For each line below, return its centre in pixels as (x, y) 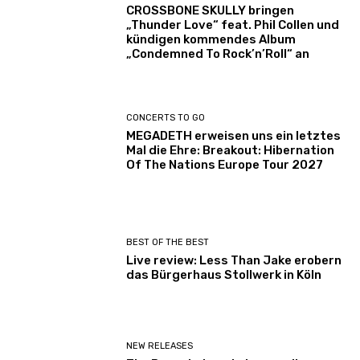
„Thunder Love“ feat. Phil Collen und (233, 25)
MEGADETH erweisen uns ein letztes (234, 135)
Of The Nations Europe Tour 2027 (225, 164)
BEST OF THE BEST (168, 243)
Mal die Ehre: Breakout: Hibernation (231, 150)
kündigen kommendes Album (211, 40)
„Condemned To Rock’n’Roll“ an (218, 54)
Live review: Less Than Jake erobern (234, 261)
